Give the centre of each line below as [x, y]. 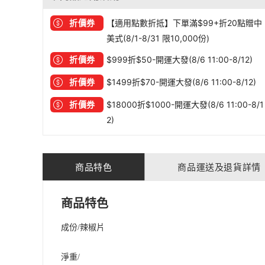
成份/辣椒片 [83, 227]
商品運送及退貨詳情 [219, 167]
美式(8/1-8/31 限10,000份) [158, 38]
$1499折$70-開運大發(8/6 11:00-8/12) [181, 82]
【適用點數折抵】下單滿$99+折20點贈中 [184, 23]
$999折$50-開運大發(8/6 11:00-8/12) [180, 59]
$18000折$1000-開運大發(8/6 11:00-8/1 [185, 104]
